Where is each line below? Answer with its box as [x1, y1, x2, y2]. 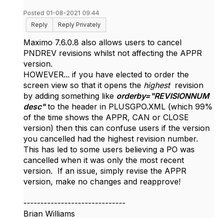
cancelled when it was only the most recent [23, 155, 184, 165]
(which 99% [168, 102, 213, 111]
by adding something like [23, 91, 116, 101]
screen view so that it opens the [23, 80, 144, 90]
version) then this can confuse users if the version [23, 123, 210, 133]
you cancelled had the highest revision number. [23, 134, 200, 144]
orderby [116, 91, 145, 101]
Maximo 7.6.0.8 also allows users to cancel [23, 37, 182, 47]
